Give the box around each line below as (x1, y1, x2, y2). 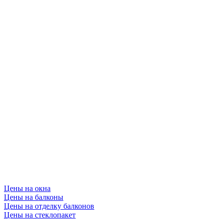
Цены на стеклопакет (4, 210, 76, 219)
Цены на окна (4, 184, 51, 192)
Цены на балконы (4, 192, 63, 201)
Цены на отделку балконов (4, 201, 94, 210)
